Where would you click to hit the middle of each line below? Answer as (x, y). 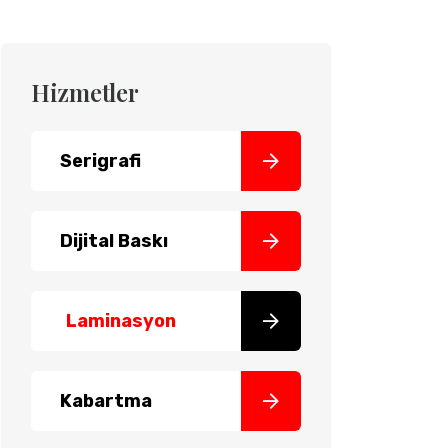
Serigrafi (100, 161)
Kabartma (106, 401)
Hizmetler (85, 92)
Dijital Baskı (114, 241)
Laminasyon (121, 321)
